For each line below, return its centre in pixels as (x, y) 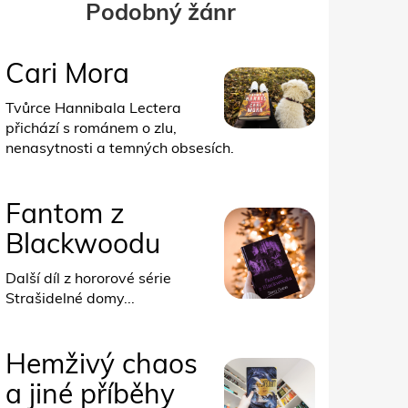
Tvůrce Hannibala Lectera (93, 108)
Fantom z (65, 214)
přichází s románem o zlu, (91, 128)
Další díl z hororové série (88, 278)
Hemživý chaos (102, 364)
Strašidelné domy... (70, 298)
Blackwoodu (83, 244)
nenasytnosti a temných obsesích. (120, 148)
